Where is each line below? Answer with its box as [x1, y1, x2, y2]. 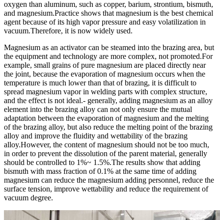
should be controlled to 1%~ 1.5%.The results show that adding [4, 158, 200, 166]
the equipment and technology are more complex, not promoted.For [4, 52, 213, 60]
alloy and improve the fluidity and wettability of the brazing [4, 131, 188, 140]
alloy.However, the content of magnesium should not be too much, [4, 140, 209, 149]
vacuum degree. [4, 193, 53, 202]
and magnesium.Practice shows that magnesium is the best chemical [4, 8, 213, 17]
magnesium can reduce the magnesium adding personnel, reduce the [4, 175, 214, 184]
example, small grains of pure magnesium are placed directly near [4, 60, 206, 69]
